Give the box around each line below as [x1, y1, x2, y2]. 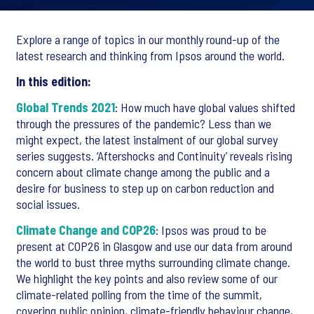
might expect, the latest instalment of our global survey [16, 132, 278, 147]
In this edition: [16, 74, 91, 89]
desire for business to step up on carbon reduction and [16, 180, 274, 196]
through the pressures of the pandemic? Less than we [16, 116, 271, 131]
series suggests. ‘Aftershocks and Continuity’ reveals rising [16, 148, 292, 163]
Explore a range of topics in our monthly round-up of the [16, 32, 280, 47]
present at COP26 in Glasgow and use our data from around [16, 238, 292, 254]
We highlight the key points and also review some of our [16, 271, 278, 286]
